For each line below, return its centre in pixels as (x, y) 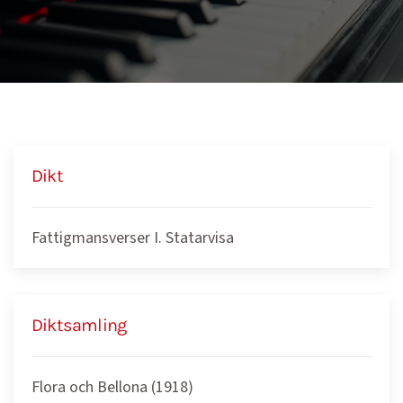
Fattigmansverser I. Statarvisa (133, 238)
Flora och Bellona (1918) (112, 387)
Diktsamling (79, 325)
